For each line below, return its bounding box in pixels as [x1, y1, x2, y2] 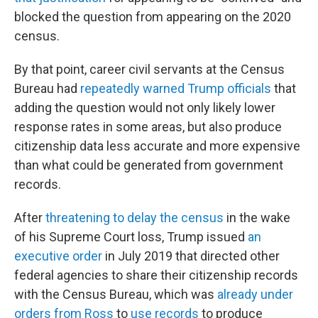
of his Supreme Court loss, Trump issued [14, 229, 248, 245]
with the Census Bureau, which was [14, 287, 217, 302]
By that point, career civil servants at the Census [14, 62, 285, 77]
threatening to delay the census [45, 210, 224, 226]
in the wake [224, 210, 290, 226]
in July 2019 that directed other [102, 248, 280, 264]
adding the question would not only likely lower [14, 100, 275, 116]
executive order [14, 248, 102, 264]
